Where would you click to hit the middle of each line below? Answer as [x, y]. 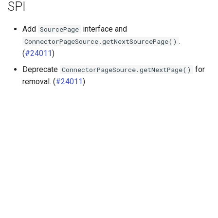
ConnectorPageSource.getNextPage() [127, 70]
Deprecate [41, 69]
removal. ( [39, 82]
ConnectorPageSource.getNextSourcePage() [101, 41]
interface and [104, 29]
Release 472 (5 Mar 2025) [134, 193]
